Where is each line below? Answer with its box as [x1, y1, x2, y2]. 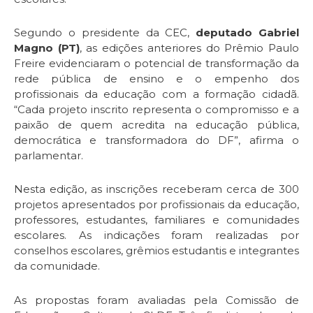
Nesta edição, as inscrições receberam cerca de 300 [14, 182, 299, 196]
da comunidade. [14, 259, 100, 273]
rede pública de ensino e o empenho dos [14, 72, 299, 86]
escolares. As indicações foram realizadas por [14, 228, 299, 242]
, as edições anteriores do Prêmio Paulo [79, 41, 300, 55]
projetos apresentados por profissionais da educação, [14, 198, 299, 212]
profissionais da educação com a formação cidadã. [14, 87, 299, 101]
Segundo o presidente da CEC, [14, 26, 196, 40]
